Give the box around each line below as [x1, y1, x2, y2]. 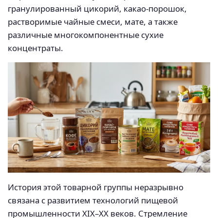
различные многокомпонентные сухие [8, 29, 163, 40]
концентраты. [8, 42, 63, 54]
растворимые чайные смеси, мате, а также [8, 16, 178, 27]
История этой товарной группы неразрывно [8, 181, 183, 193]
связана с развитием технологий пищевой [8, 194, 178, 206]
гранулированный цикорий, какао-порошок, [8, 3, 187, 14]
